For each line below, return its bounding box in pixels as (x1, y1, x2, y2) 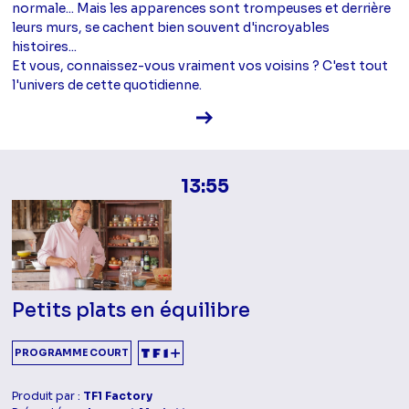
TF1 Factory (83, 388, 153, 404)
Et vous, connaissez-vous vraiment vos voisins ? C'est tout (12, 58, 389, 75)
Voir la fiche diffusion (212, 108, 343, 125)
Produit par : (12, 388, 84, 404)
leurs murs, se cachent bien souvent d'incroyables (12, 19, 330, 37)
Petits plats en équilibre (12, 298, 251, 322)
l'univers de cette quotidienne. (12, 77, 203, 94)
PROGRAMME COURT (15, 346, 130, 359)
